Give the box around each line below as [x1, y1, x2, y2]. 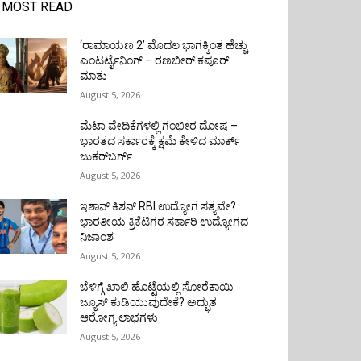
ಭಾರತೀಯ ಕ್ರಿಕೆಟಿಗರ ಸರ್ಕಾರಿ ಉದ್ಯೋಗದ [80, 215, 249, 229]
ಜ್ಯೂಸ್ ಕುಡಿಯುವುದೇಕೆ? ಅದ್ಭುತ [80, 296, 218, 309]
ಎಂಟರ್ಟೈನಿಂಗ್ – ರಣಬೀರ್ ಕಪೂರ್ [80, 54, 230, 68]
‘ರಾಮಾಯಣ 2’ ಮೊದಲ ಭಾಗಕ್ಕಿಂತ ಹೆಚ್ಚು [80, 39, 248, 52]
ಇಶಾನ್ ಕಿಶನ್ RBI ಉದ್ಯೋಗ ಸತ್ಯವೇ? [80, 200, 237, 214]
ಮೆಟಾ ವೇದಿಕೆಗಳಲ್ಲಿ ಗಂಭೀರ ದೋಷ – [80, 119, 239, 133]
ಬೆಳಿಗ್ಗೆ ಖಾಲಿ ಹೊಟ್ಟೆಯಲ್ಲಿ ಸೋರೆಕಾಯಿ [80, 280, 234, 294]
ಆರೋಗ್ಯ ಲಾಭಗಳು [80, 311, 159, 325]
